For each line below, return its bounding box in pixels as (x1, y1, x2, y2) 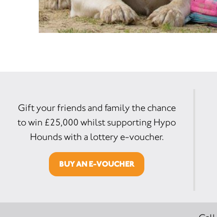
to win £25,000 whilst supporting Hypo (17, 116, 176, 128)
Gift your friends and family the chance (17, 102, 176, 113)
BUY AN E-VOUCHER (59, 159, 135, 169)
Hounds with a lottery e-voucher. (30, 131, 164, 142)
